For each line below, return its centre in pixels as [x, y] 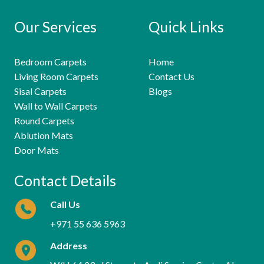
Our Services [55, 26]
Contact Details [65, 181]
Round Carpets [44, 121]
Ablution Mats [44, 136]
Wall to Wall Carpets [56, 106]
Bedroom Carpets [50, 62]
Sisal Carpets [40, 91]
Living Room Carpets [56, 77]
